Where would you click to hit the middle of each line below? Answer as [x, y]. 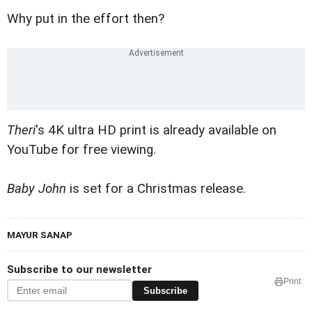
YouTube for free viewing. [81, 150]
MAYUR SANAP [40, 235]
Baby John [37, 189]
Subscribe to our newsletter [79, 270]
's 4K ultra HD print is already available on [156, 131]
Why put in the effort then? [86, 19]
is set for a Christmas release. [156, 189]
